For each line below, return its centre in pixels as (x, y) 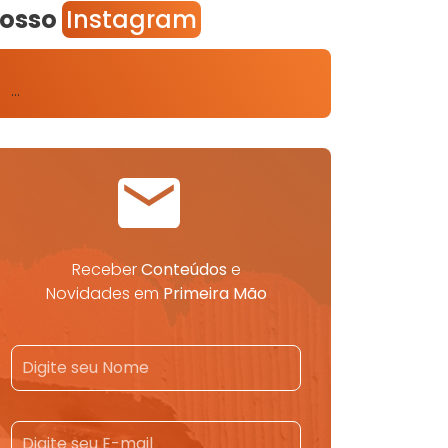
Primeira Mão (214, 293)
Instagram (131, 20)
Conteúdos (183, 269)
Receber (106, 269)
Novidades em (104, 293)
